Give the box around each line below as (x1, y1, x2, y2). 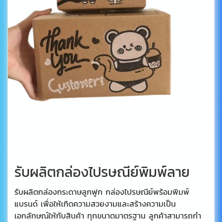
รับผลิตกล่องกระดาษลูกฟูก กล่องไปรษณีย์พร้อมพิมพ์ (14, 186, 189, 198)
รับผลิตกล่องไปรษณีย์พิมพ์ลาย (14, 161, 190, 182)
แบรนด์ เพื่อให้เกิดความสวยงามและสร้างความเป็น (14, 198, 176, 210)
